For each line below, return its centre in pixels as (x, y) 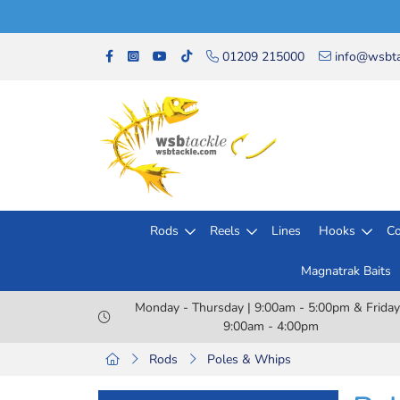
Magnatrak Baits (346, 271)
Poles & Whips (249, 359)
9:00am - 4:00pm (271, 326)
